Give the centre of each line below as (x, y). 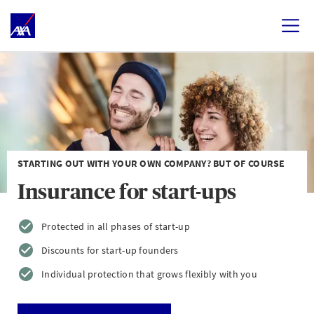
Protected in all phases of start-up (116, 226)
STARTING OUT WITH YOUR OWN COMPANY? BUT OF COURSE (151, 163)
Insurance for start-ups (127, 192)
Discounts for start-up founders (110, 250)
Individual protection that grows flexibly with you (149, 274)
